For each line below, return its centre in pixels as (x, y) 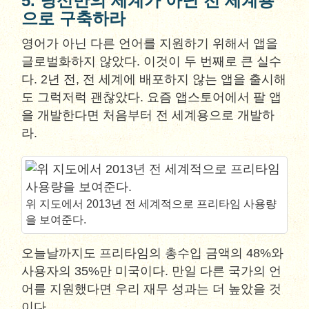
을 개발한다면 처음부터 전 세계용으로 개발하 (148, 115)
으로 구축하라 (74, 18)
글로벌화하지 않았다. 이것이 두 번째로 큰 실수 (152, 61)
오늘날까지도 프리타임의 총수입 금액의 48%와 (153, 253)
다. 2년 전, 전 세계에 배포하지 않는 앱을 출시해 (154, 79)
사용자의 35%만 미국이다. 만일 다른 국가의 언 (152, 271)
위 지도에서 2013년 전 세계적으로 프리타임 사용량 (151, 204)
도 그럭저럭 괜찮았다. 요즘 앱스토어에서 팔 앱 (152, 97)
